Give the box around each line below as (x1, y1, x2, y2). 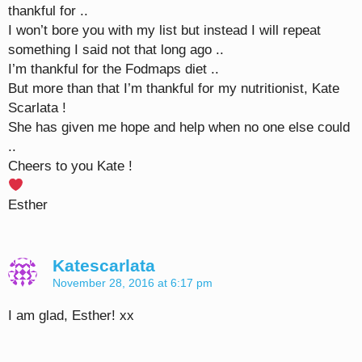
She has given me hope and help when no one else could (8, 120, 350, 136)
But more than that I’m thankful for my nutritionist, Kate (8, 81, 339, 97)
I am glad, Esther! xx (8, 308, 134, 324)
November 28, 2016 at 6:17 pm (53, 276, 213, 290)
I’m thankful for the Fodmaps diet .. (8, 61, 219, 78)
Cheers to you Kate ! (8, 158, 133, 175)
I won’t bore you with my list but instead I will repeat (8, 23, 321, 39)
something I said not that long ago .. (8, 42, 224, 58)
